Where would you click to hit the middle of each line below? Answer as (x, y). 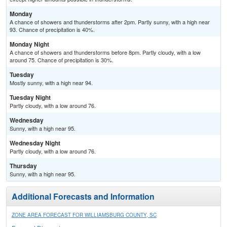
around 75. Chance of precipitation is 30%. (62, 60)
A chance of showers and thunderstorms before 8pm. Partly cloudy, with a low (105, 52)
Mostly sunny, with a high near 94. (51, 83)
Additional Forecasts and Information (83, 197)
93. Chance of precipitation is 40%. (52, 30)
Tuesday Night (30, 98)
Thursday (23, 166)
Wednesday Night (35, 143)
